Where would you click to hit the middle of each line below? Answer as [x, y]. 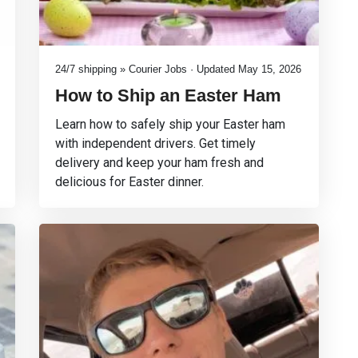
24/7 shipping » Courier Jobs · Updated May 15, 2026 [178, 69]
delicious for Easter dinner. [129, 182]
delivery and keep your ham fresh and [159, 163]
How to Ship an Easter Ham [168, 95]
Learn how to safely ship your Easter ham [170, 124]
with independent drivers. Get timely [155, 143]
